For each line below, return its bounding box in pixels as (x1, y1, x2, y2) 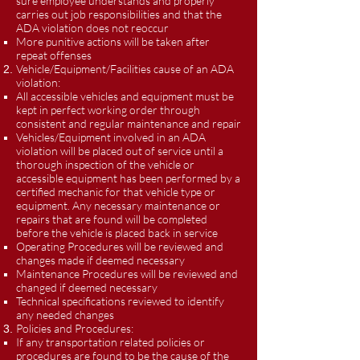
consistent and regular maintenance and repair (16, 117, 241, 130)
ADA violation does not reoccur (16, 21, 169, 35)
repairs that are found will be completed (16, 212, 207, 226)
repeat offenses (16, 48, 92, 62)
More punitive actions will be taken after (16, 35, 210, 48)
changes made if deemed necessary (16, 253, 185, 267)
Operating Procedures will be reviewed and (16, 239, 223, 253)
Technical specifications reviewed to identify (16, 294, 224, 308)
